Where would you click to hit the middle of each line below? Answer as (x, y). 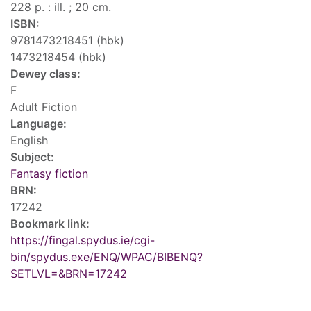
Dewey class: (45, 74)
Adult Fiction (44, 107)
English (29, 141)
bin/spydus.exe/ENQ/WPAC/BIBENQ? (107, 257)
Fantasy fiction (49, 174)
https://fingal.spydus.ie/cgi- (83, 241)
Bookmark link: (50, 224)
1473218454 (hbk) (58, 57)
